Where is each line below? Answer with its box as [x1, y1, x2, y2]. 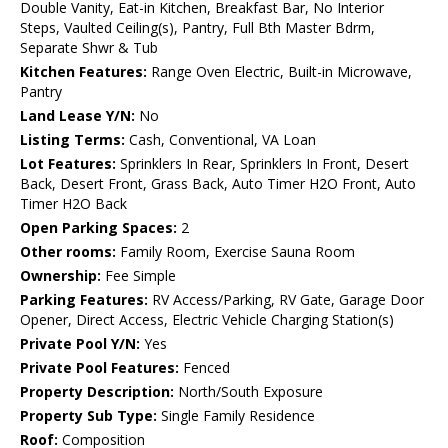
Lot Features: [20, 154, 116, 174]
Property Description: [20, 382, 174, 402]
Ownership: [20, 266, 101, 286]
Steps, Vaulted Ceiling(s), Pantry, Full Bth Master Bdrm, [20, 18, 375, 38]
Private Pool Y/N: [20, 334, 140, 354]
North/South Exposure [174, 382, 323, 402]
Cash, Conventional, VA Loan [125, 130, 316, 150]
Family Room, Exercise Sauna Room [116, 242, 355, 262]
